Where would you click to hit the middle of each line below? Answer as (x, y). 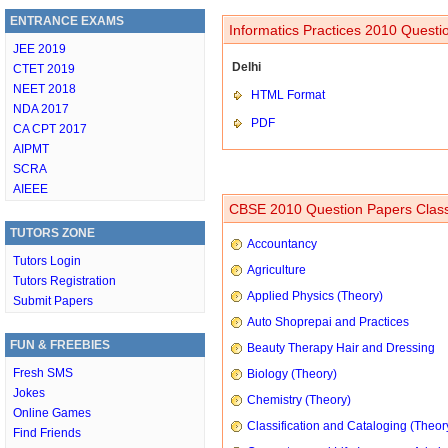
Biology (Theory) (292, 374)
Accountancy (282, 244)
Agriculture (276, 270)
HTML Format (288, 95)
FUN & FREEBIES (60, 345)
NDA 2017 (41, 109)
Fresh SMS (43, 373)
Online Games (52, 413)
